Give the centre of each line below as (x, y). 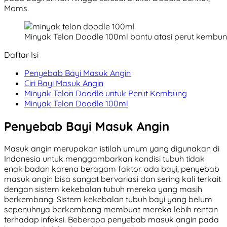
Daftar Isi (21, 54)
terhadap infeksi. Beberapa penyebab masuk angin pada (111, 220)
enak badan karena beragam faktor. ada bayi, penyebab (112, 169)
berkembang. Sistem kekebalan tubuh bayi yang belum (108, 199)
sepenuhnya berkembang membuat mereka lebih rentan (111, 210)
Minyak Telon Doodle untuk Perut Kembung (106, 93)
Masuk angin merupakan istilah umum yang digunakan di (112, 149)
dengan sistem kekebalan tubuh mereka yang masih (103, 189)
